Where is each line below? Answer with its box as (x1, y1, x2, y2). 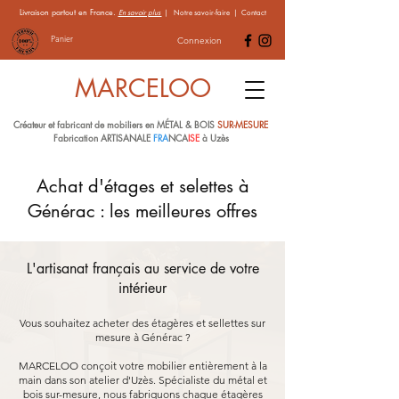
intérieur (118, 279, 167, 297)
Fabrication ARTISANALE (53, 131, 153, 144)
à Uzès (199, 131, 232, 144)
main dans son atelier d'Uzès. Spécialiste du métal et (18, 373, 267, 387)
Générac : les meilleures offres (28, 199, 257, 223)
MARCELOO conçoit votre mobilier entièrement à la (18, 359, 267, 372)
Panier (51, 32, 74, 44)
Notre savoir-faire (173, 8, 230, 17)
